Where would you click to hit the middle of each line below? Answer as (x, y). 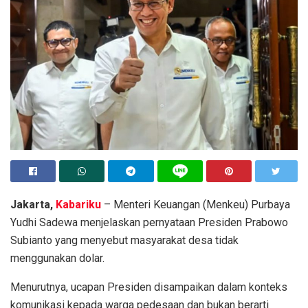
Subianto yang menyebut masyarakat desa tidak (124, 240)
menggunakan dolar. (57, 258)
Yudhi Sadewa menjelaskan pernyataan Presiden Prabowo (149, 222)
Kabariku (78, 204)
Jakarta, (33, 204)
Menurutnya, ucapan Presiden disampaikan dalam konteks (149, 287)
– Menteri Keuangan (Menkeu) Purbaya (196, 204)
